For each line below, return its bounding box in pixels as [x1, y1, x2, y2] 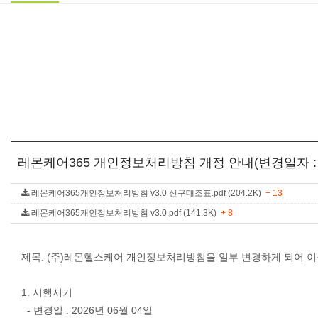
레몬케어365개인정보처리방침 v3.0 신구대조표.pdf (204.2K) [29, 188, 265, 198]
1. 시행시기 [21, 287, 72, 298]
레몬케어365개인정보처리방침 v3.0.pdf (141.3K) [29, 208, 221, 218]
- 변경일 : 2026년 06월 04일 [21, 305, 153, 316]
